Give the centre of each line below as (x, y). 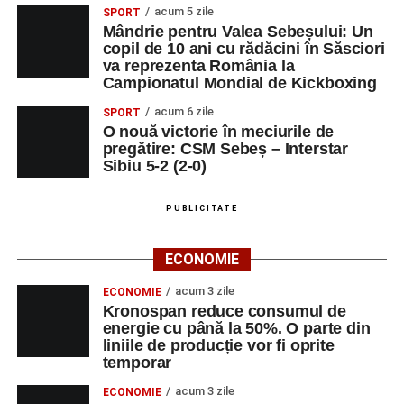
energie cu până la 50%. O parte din (236, 328)
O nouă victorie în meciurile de (218, 131)
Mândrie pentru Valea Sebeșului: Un (238, 31)
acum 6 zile (184, 111)
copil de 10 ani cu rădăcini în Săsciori (243, 48)
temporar (137, 362)
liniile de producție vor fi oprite (218, 345)
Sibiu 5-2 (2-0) (155, 165)
